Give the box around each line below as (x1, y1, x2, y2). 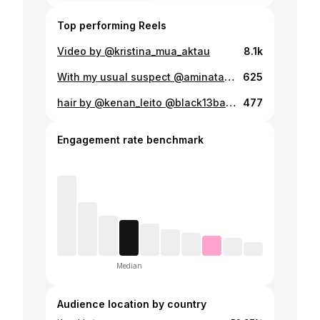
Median (116, 261, 142, 270)
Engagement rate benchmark (57, 134, 204, 146)
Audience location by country (57, 298, 206, 310)
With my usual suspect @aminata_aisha (224, 71, 234, 83)
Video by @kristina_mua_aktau (57, 45, 210, 57)
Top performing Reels (57, 19, 166, 31)
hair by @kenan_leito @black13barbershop (226, 96, 236, 109)
